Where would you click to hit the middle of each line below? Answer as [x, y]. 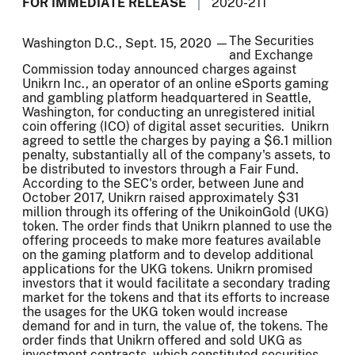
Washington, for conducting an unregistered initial [169, 112]
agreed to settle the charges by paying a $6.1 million [177, 140]
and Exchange [271, 55]
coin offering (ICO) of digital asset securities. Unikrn [176, 126]
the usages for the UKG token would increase [155, 311]
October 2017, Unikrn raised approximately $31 [161, 197]
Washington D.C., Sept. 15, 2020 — [126, 43]
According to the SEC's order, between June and [163, 183]
